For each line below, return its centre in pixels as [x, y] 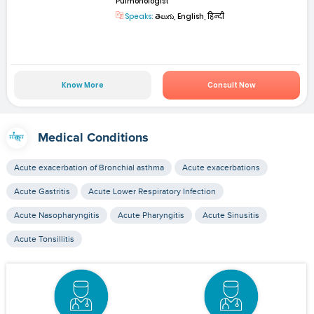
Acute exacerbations [221, 168]
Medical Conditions [93, 138]
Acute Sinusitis [231, 216]
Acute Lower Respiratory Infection [152, 192]
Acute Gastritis [42, 192]
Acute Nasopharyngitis [56, 216]
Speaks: [139, 16]
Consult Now [231, 86]
